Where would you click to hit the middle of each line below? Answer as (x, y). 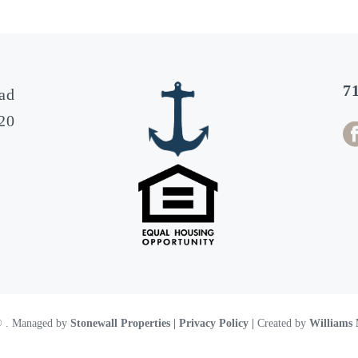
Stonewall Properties (120, 323)
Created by (282, 323)
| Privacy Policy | (214, 323)
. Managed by (38, 323)
